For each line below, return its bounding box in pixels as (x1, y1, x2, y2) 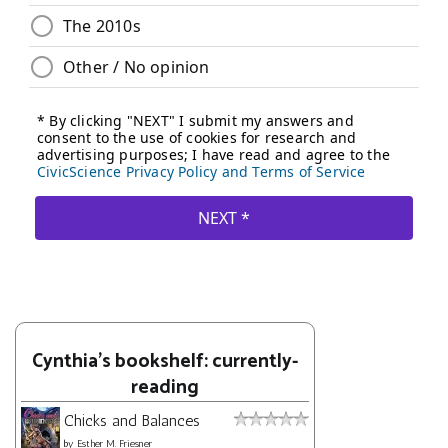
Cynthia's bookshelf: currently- (32, 345, 298, 377)
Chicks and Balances (64, 410, 200, 430)
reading (131, 371, 199, 403)
